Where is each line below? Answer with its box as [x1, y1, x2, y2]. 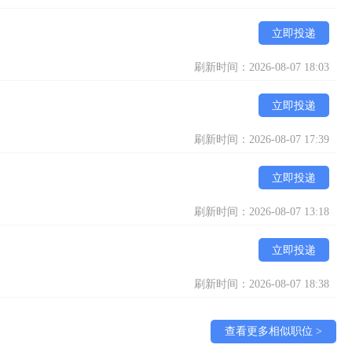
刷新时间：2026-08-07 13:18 [194, 206, 329, 218]
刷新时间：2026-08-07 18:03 [194, 61, 329, 73]
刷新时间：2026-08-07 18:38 [194, 278, 329, 290]
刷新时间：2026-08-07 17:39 [194, 134, 329, 145]
